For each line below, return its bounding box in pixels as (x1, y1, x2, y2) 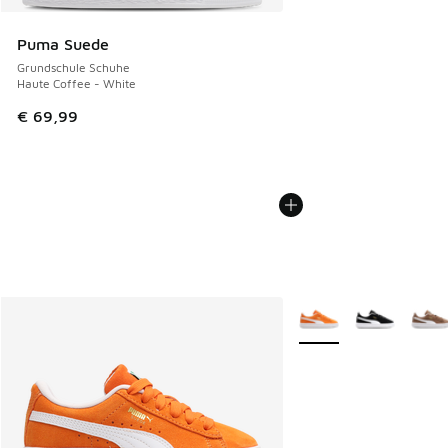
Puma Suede (17, 35, 109, 54)
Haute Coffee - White (17, 76, 136, 92)
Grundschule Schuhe (17, 60, 130, 76)
